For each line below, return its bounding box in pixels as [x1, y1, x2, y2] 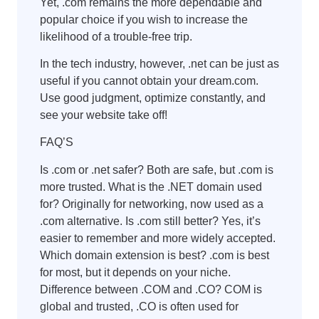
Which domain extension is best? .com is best [40, 249, 269, 261]
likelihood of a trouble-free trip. [40, 30, 192, 43]
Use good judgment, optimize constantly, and [40, 91, 266, 104]
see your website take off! [40, 108, 167, 121]
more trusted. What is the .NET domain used [40, 180, 262, 193]
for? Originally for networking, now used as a [40, 197, 263, 210]
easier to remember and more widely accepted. [40, 231, 276, 244]
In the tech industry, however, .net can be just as [40, 57, 279, 70]
